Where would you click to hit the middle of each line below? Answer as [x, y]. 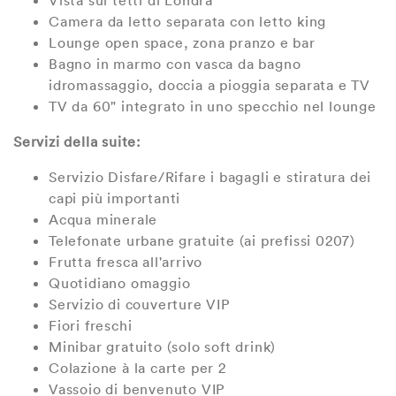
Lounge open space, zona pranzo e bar [182, 43]
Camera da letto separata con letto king [188, 22]
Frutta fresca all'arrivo [126, 262]
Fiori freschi [91, 326]
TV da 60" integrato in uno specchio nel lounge [213, 107]
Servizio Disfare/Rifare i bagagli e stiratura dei [210, 177]
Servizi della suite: [77, 142]
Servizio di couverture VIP [140, 305]
